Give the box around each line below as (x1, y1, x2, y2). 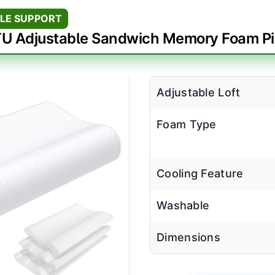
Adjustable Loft (157, 85, 241, 99)
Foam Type (157, 117, 217, 131)
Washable (157, 198, 210, 212)
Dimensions (157, 230, 220, 244)
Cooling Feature (157, 166, 244, 180)
